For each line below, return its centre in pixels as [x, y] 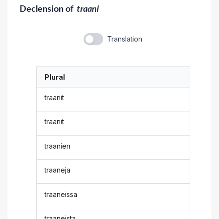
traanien [58, 146]
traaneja [58, 170]
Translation [124, 39]
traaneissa [61, 194]
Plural [55, 77]
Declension [41, 9]
